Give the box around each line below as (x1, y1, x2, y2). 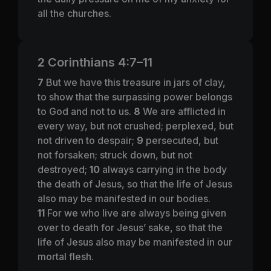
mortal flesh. (38, 250, 94, 263)
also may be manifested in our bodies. (38, 192, 211, 204)
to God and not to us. (38, 105, 134, 117)
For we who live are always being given (47, 206, 226, 219)
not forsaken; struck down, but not (38, 148, 192, 161)
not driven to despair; (38, 134, 137, 146)
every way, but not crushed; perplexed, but (38, 119, 233, 132)
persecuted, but (146, 134, 218, 146)
